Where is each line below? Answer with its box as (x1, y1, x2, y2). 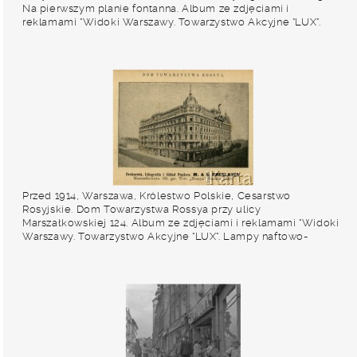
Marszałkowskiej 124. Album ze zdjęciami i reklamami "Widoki (22, 217, 339, 229)
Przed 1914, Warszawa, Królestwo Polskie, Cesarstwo (22, 190, 292, 202)
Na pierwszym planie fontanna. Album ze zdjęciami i (22, 2, 290, 14)
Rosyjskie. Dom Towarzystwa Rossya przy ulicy (22, 203, 261, 215)
